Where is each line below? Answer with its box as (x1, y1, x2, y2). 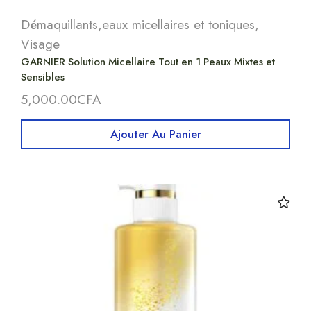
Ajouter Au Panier (110, 126, 201, 143)
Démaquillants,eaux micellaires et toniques (21, 15, 255, 35)
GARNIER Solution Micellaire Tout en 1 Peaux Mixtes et (21, 54, 275, 70)
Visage (21, 35, 60, 54)
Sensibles (21, 69, 65, 85)
